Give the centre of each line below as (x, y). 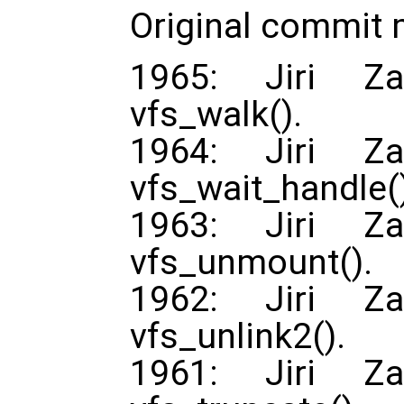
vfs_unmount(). (251, 263)
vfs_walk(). (216, 115)
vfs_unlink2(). (238, 337)
